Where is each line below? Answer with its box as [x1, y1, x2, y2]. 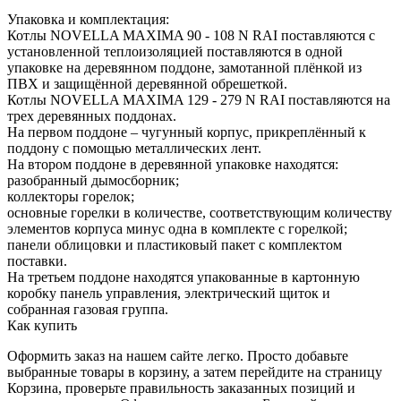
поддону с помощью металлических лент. [7, 140, 261, 156]
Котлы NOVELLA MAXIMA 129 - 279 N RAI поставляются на [7, 91, 390, 107]
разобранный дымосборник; [7, 172, 179, 188]
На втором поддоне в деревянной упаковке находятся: [7, 156, 338, 172]
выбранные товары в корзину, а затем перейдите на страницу [7, 363, 382, 380]
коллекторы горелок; [7, 188, 134, 204]
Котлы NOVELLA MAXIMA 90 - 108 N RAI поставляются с [7, 27, 375, 43]
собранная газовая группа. [7, 301, 168, 317]
